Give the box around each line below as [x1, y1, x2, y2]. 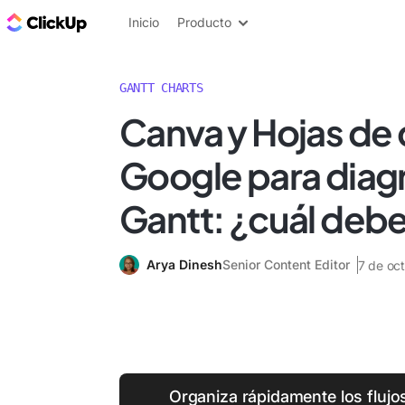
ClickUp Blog [90, 12, 182, 32]
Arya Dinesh [146, 257, 222, 272]
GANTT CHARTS [119, 80, 203, 95]
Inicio [128, 14, 159, 30]
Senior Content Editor [222, 257, 350, 272]
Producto [177, 14, 231, 30]
